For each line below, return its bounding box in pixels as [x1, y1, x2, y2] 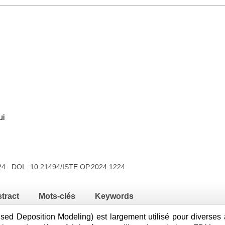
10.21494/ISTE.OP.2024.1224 [30, 163, 125, 171]
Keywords [95, 192, 134, 200]
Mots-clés [39, 192, 75, 200]
